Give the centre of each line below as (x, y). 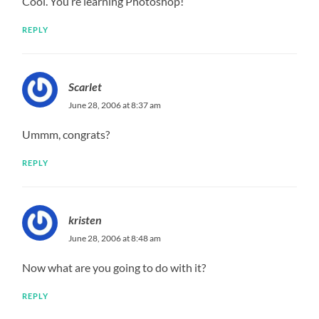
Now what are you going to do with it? (114, 267)
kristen (85, 219)
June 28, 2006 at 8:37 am (115, 105)
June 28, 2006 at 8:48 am (115, 238)
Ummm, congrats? (66, 134)
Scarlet (85, 86)
